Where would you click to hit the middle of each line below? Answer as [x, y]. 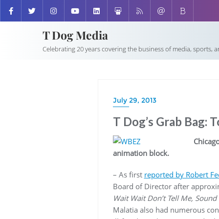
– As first [128, 175]
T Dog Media [75, 35]
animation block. [142, 153]
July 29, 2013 [134, 100]
